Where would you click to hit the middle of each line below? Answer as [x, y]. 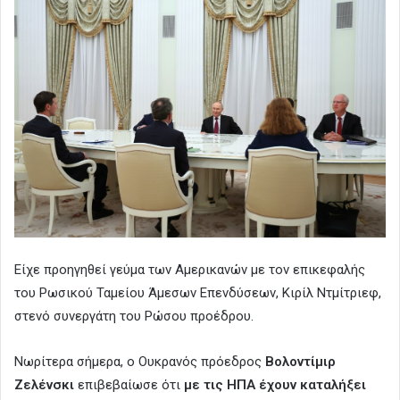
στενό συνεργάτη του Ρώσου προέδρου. [134, 317]
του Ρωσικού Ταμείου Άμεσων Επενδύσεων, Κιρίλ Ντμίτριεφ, [198, 293]
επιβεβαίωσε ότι [131, 385]
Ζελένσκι [46, 385]
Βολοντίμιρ [300, 362]
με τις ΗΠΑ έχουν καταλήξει [275, 385]
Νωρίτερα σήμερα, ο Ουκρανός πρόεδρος [140, 362]
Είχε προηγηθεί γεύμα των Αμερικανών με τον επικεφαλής [190, 270]
